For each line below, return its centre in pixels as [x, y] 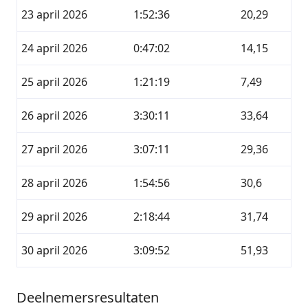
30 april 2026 [54, 250]
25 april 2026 [54, 82]
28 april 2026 [54, 183]
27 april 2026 [54, 149]
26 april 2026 [54, 115]
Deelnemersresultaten [88, 297]
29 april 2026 [54, 217]
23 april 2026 [54, 14]
